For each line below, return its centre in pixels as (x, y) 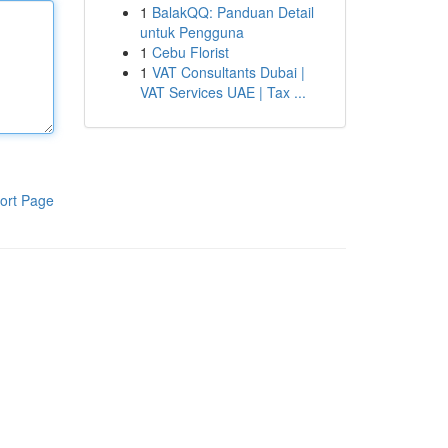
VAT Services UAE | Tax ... (222, 92)
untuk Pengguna (191, 32)
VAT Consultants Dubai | (228, 72)
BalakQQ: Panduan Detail (232, 12)
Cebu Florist (190, 52)
